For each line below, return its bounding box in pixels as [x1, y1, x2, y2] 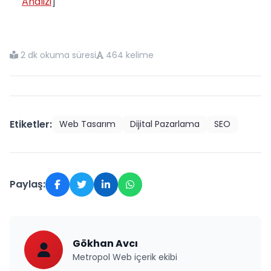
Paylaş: [10, 177, 45, 192]
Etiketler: [10, 117, 52, 131]
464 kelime [106, 49, 154, 62]
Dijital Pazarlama [130, 118, 200, 131]
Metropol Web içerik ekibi [73, 251, 177, 264]
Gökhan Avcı [73, 237, 138, 251]
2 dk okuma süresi [21, 49, 96, 62]
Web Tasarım [59, 118, 116, 131]
